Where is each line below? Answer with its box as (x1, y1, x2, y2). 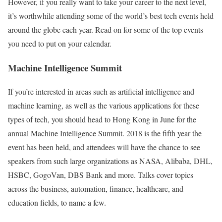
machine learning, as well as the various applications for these (8, 100, 199, 111)
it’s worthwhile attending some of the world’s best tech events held (8, 10, 214, 21)
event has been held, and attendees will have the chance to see (8, 142, 200, 153)
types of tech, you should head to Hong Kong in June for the (8, 114, 196, 125)
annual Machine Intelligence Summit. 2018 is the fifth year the (8, 128, 202, 139)
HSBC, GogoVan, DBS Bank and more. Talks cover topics (8, 169, 193, 180)
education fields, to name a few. (8, 197, 106, 208)
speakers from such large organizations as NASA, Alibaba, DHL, (8, 156, 213, 166)
